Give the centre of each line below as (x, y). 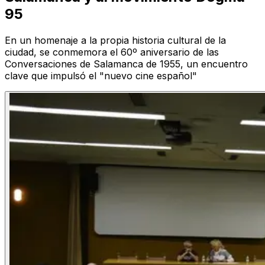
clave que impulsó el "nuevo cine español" (101, 76)
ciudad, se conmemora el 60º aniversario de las (112, 52)
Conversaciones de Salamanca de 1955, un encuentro (126, 64)
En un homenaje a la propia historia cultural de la (115, 41)
